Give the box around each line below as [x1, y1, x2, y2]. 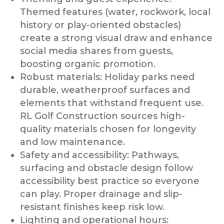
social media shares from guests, [20, 45, 173, 56]
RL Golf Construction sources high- [20, 110, 185, 121]
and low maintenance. [20, 136, 125, 147]
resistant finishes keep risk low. [20, 201, 165, 212]
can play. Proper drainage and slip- [20, 188, 183, 199]
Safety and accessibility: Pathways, [20, 149, 179, 160]
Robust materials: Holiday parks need [20, 71, 195, 82]
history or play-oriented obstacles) [20, 19, 181, 30]
